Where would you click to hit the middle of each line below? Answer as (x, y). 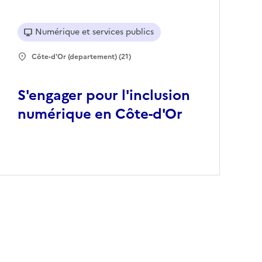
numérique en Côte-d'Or (100, 114)
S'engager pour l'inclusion (104, 96)
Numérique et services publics (95, 32)
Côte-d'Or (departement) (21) (82, 57)
